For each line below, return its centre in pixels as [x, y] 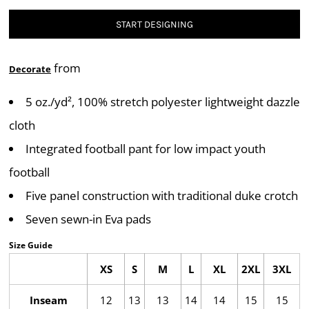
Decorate [30, 69]
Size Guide [31, 245]
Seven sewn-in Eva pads [88, 219]
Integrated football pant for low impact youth [146, 149]
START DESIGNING [154, 25]
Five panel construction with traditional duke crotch [162, 196]
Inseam [48, 300]
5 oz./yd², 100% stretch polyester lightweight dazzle [163, 102]
